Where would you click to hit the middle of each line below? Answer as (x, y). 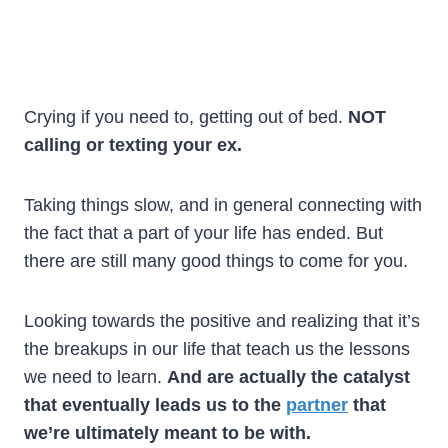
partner (317, 404)
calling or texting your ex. (133, 144)
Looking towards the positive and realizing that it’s (222, 320)
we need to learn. (95, 376)
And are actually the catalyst (288, 376)
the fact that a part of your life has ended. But (203, 232)
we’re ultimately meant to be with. (167, 432)
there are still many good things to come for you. (216, 260)
